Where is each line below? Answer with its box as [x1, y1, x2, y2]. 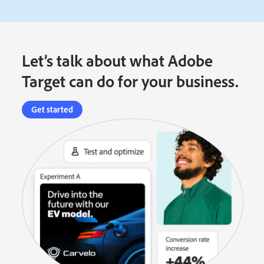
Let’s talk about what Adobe [22, 49, 213, 71]
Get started [31, 103, 74, 115]
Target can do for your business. [22, 70, 239, 91]
